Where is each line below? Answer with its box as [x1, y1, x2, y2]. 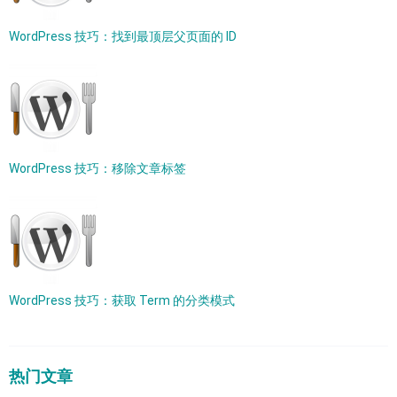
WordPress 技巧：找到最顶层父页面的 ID [9, 29, 237, 43]
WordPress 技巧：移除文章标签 [9, 161, 186, 175]
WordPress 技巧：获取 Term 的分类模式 [9, 293, 235, 307]
